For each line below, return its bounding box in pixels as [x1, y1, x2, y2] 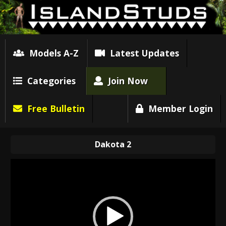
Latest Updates [104, 46, 179, 59]
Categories [22, 74, 76, 87]
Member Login [143, 102, 213, 115]
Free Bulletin [22, 102, 85, 115]
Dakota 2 [95, 138, 131, 150]
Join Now [102, 74, 148, 87]
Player [112, 166, 133, 177]
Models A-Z [24, 46, 79, 59]
